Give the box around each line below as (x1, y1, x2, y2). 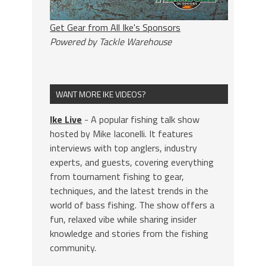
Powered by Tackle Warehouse (50, 34, 172, 49)
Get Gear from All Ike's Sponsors (50, 20, 180, 34)
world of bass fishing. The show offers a (50, 198, 214, 212)
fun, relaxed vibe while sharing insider (50, 212, 197, 226)
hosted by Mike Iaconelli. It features (50, 126, 193, 141)
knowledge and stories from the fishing (50, 226, 208, 240)
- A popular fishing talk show (82, 112, 199, 126)
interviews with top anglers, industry (50, 141, 197, 155)
